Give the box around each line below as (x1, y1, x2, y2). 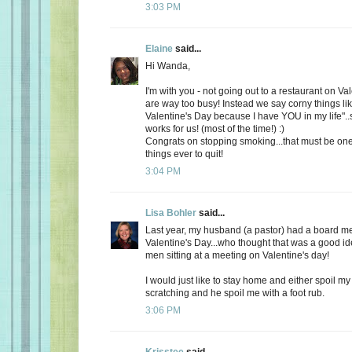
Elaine (145, 42, 173, 54)
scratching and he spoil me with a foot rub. (145, 287, 324, 299)
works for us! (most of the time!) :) (145, 123, 284, 134)
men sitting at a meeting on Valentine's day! (145, 249, 329, 261)
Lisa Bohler (145, 207, 196, 218)
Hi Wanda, (145, 60, 190, 71)
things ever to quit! (145, 148, 223, 159)
